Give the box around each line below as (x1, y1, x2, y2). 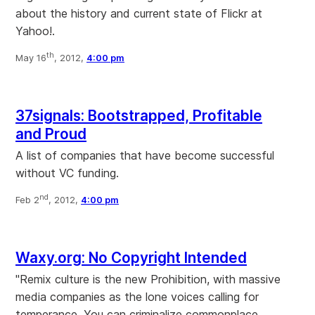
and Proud (15, 125, 86, 143)
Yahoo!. (15, 24, 55, 39)
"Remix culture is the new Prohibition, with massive (15, 272, 281, 287)
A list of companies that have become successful (15, 148, 274, 163)
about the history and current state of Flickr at (15, 6, 262, 21)
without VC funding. (15, 166, 119, 181)
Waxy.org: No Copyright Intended (15, 249, 247, 267)
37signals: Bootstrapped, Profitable (15, 107, 262, 125)
